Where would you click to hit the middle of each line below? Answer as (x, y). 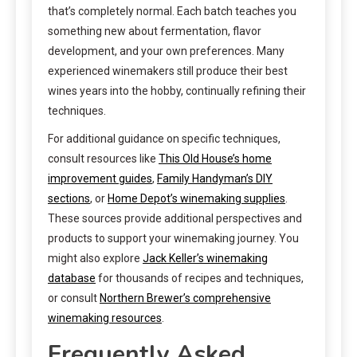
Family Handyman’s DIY (215, 178)
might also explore (95, 258)
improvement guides (100, 178)
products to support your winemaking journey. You (173, 238)
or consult (74, 298)
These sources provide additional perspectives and (175, 218)
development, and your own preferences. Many (166, 51)
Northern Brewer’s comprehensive (185, 298)
